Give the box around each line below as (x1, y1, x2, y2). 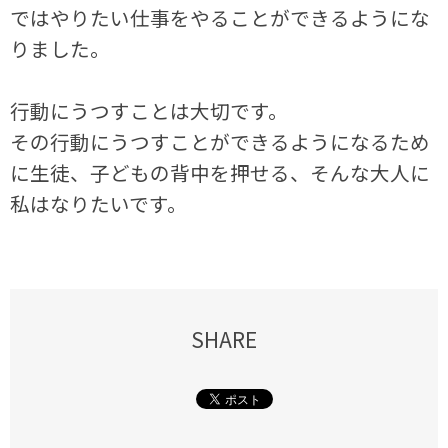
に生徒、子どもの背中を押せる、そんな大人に (10, 158, 431, 188)
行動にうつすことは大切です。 (10, 96, 289, 126)
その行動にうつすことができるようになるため (10, 127, 431, 157)
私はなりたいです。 (10, 189, 188, 219)
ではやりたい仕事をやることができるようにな (10, 3, 431, 33)
